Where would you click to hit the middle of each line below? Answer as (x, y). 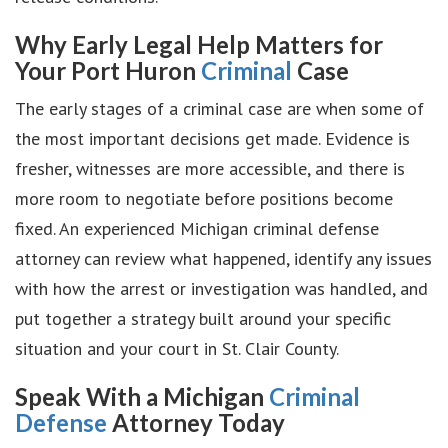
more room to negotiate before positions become (204, 198)
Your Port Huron (108, 70)
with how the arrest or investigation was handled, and (221, 288)
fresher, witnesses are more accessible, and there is (210, 168)
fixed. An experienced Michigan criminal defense (197, 228)
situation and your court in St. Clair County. (177, 348)
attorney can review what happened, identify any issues (223, 258)
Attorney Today (196, 422)
